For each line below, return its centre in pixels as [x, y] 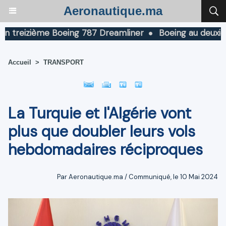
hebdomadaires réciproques [105, 149]
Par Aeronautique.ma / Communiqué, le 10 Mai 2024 [137, 177]
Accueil [20, 62]
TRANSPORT [64, 62]
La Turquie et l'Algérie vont [100, 113]
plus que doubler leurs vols [102, 131]
